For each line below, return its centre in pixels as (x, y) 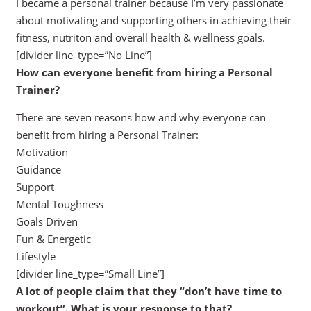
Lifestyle (35, 257)
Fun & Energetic (53, 239)
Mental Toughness (59, 204)
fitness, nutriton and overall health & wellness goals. (140, 38)
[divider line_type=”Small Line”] (90, 274)
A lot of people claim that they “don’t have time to (149, 291)
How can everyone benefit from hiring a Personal (144, 73)
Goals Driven (47, 222)
